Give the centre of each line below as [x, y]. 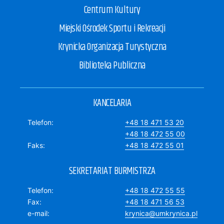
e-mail [37, 213]
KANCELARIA [112, 103]
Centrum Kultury [112, 10]
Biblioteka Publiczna [112, 66]
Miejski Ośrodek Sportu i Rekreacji [112, 29]
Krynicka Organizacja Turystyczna [112, 47]
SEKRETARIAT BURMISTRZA [112, 171]
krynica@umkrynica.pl [161, 213]
